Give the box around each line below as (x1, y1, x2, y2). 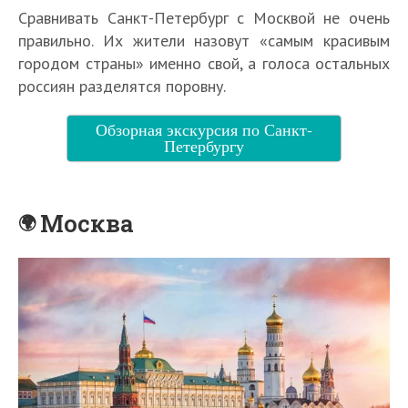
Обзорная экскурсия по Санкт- (96, 118, 312, 141)
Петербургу (164, 135, 244, 158)
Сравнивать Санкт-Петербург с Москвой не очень (18, 7, 390, 29)
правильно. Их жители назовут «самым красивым (18, 30, 390, 52)
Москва (40, 208, 135, 240)
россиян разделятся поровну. (18, 76, 226, 97)
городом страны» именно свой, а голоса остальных (18, 53, 390, 75)
